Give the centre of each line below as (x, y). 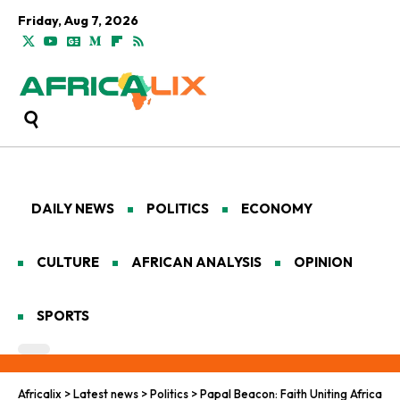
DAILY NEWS (73, 208)
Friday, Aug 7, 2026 (78, 21)
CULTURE (68, 262)
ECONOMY (277, 208)
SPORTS (63, 315)
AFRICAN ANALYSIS (196, 262)
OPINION (323, 262)
